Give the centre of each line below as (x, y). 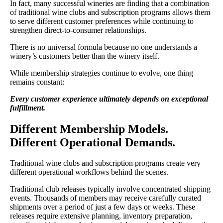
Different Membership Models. (89, 129)
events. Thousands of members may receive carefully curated (106, 198)
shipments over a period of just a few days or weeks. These (103, 207)
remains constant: (37, 82)
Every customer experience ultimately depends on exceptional (109, 99)
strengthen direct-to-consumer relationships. (78, 30)
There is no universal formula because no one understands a (104, 47)
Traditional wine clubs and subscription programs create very (105, 163)
